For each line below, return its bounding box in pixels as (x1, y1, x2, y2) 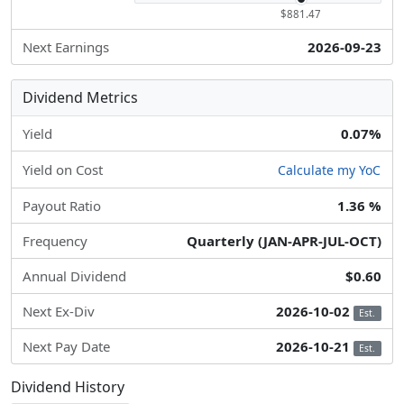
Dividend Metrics (23, 87, 138, 107)
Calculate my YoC (278, 161, 381, 179)
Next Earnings (23, 38, 109, 56)
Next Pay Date (23, 337, 110, 356)
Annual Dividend (23, 267, 126, 286)
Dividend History (11, 377, 124, 398)
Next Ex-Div (23, 302, 95, 321)
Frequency (23, 232, 87, 251)
